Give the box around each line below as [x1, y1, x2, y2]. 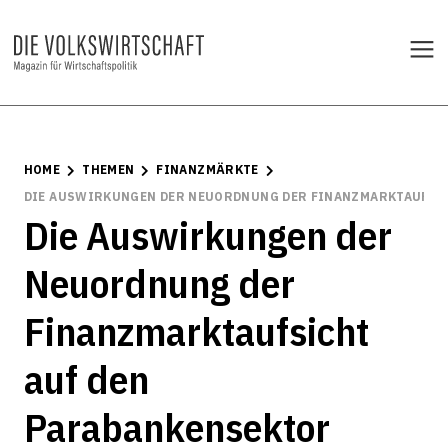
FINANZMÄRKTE [156, 162, 259, 178]
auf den [23, 353, 149, 405]
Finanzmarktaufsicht [23, 305, 369, 357]
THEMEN [82, 162, 135, 178]
